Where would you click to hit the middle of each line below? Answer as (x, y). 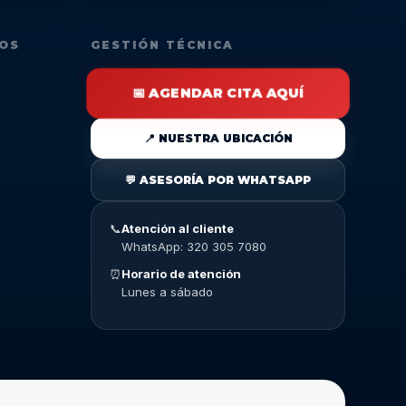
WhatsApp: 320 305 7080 (194, 246)
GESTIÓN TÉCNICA (163, 45)
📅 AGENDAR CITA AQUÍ (218, 93)
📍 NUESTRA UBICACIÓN (218, 138)
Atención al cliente (178, 228)
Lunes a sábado (168, 292)
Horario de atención (182, 274)
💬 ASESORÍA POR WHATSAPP (218, 180)
